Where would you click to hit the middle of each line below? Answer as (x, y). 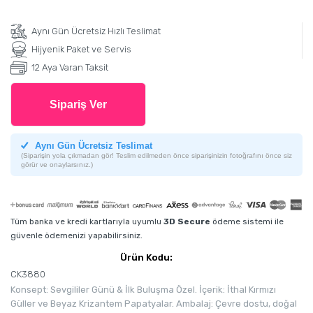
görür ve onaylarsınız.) (57, 165)
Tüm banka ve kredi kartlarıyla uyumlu (87, 222)
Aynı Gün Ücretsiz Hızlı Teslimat (96, 31)
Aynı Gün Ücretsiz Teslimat (92, 146)
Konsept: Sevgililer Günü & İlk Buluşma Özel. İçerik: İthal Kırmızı (143, 290)
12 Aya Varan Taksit (70, 68)
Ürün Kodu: (146, 258)
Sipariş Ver (78, 105)
